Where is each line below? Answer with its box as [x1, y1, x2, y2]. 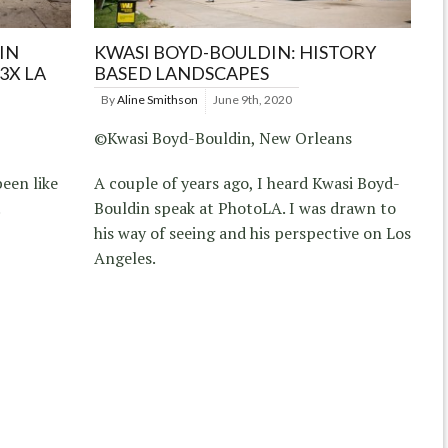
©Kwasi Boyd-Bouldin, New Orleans [94, 126, 353, 149]
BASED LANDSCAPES [94, 61, 270, 84]
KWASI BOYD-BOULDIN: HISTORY [94, 40, 377, 63]
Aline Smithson [117, 91, 199, 107]
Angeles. [94, 246, 157, 269]
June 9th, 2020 [213, 91, 293, 107]
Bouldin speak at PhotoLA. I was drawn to [94, 196, 397, 219]
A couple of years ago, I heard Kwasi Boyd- [94, 171, 401, 194]
